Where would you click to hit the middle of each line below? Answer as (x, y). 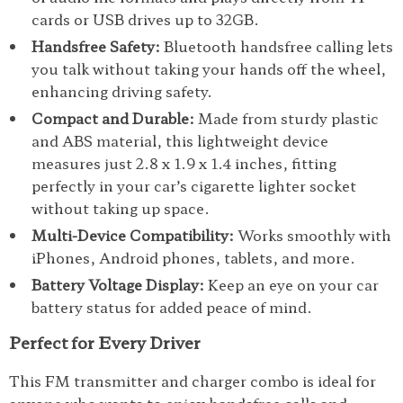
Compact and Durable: (113, 118)
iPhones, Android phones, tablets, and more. (193, 257)
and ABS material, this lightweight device (180, 140)
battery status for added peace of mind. (172, 307)
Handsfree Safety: (96, 46)
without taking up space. (121, 208)
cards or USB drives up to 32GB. (145, 19)
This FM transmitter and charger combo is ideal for (193, 381)
